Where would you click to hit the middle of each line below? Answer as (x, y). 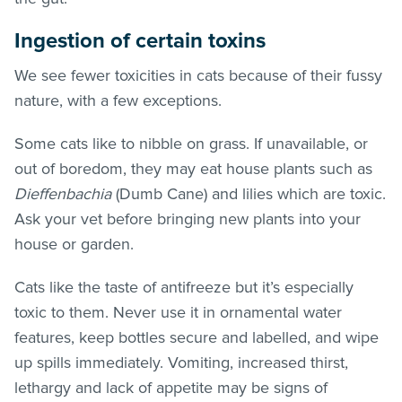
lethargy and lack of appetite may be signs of (171, 387)
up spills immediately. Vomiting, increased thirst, (181, 362)
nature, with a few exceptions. (118, 100)
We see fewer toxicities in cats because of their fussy (198, 75)
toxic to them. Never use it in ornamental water (178, 312)
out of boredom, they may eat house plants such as (193, 168)
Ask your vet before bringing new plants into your (188, 218)
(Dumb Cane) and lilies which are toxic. (251, 193)
